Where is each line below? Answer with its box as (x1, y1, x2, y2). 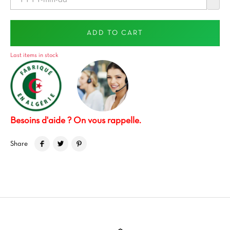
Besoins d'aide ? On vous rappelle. (10, 117, 141, 125)
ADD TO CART (87, 30, 143, 36)
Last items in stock (10, 53, 59, 58)
